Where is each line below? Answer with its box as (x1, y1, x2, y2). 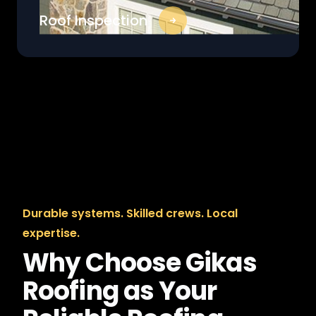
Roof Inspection (39, 11, 147, 30)
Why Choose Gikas (23, 245, 257, 281)
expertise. (23, 225, 80, 241)
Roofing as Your (23, 273, 217, 309)
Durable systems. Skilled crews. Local (23, 205, 238, 221)
